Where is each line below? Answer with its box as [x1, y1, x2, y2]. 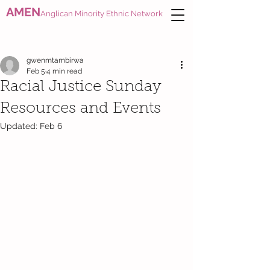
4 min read [46, 67, 82, 75]
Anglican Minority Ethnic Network [40, 9, 163, 18]
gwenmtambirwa [27, 56, 84, 64]
